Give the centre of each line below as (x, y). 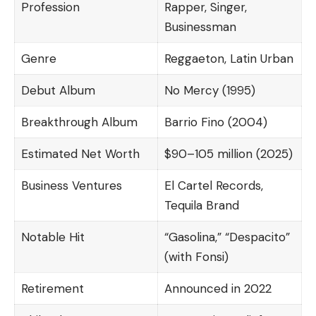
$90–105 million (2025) (228, 153)
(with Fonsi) (196, 256)
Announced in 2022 (218, 288)
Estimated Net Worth (80, 153)
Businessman (200, 26)
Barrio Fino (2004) (215, 122)
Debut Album (58, 90)
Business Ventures (71, 185)
